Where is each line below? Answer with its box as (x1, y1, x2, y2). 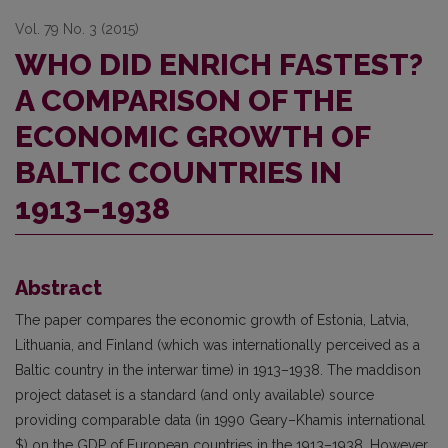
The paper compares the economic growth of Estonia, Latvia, (15, 312, 409, 328)
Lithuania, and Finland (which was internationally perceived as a (15, 337, 420, 353)
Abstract (15, 276, 102, 300)
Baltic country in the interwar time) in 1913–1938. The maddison (15, 362, 421, 378)
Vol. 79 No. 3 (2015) (15, 21, 139, 37)
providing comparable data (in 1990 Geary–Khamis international (15, 412, 425, 428)
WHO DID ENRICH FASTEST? (15, 47, 423, 82)
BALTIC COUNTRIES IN (15, 155, 342, 190)
